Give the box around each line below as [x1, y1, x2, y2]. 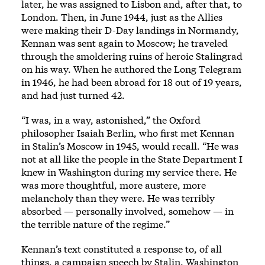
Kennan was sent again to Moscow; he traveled [21, 37, 228, 50]
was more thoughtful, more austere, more [21, 179, 206, 192]
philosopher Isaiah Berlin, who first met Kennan [21, 127, 234, 140]
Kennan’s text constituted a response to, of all [21, 243, 222, 256]
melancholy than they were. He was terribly [21, 192, 215, 205]
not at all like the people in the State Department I [21, 153, 243, 166]
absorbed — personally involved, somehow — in [21, 205, 234, 218]
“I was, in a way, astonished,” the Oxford [21, 114, 201, 127]
